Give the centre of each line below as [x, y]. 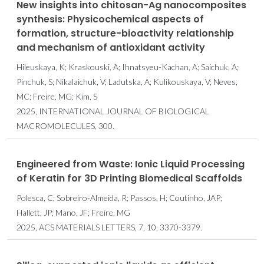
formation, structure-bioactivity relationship [125, 34]
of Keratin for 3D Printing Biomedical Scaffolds [129, 179]
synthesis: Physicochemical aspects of [110, 19]
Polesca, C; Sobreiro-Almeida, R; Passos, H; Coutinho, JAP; [119, 198]
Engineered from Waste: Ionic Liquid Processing [131, 164]
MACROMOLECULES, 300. [65, 126]
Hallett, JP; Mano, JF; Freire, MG [73, 213]
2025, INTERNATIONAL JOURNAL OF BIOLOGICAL [113, 111]
